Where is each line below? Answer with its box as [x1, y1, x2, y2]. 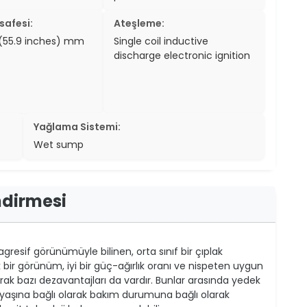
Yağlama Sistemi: [34, 119, 121, 134]
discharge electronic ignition [114, 48, 251, 62]
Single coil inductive [114, 34, 209, 48]
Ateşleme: [114, 16, 165, 30]
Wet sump [34, 137, 84, 151]
